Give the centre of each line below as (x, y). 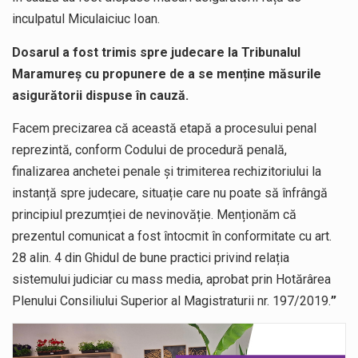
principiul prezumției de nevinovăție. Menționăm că (154, 215)
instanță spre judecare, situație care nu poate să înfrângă (170, 193)
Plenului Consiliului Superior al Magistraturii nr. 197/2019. (171, 301)
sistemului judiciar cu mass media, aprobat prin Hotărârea (171, 280)
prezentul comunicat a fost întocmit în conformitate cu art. (172, 237)
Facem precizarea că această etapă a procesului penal (164, 129)
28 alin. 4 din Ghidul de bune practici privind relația (151, 258)
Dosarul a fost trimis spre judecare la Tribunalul (156, 52)
